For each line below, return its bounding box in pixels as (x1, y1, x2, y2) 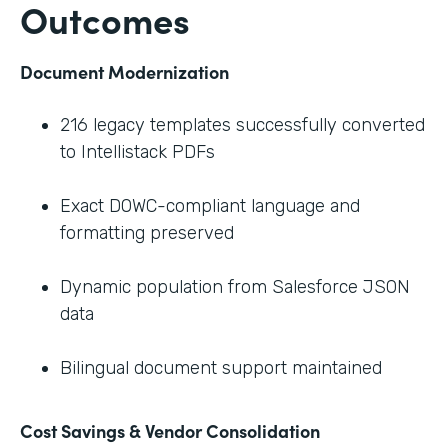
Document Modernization (20, 58, 229, 84)
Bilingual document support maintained (60, 356, 382, 379)
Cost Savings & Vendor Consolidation (20, 417, 320, 443)
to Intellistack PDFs (60, 140, 215, 163)
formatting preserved (60, 221, 234, 244)
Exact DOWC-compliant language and (60, 194, 360, 217)
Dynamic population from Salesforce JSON (60, 275, 410, 298)
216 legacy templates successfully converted (60, 113, 425, 136)
